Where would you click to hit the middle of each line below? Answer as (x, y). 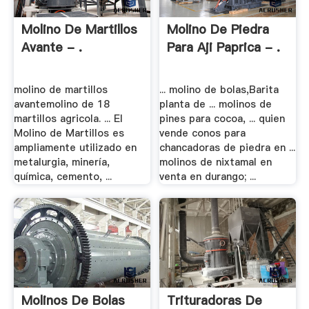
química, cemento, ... (62, 177)
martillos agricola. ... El (68, 119)
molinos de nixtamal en (216, 162)
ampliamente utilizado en (75, 148)
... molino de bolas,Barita (219, 90)
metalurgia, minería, (61, 162)
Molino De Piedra (218, 30)
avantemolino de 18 (61, 104)
